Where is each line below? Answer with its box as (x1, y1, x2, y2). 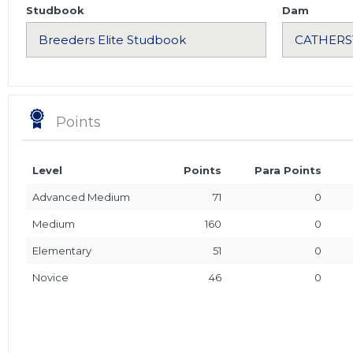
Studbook (26, 3, 84, 17)
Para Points (255, 163, 321, 176)
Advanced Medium (32, 190, 130, 203)
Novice (32, 270, 69, 284)
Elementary (32, 243, 91, 257)
